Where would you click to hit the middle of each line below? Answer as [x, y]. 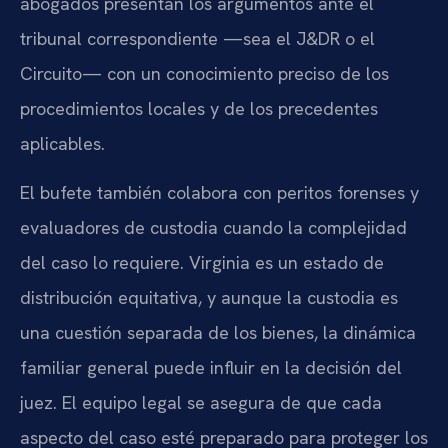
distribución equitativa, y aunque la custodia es [209, 298]
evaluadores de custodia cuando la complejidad [213, 228]
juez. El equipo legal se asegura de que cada [201, 403]
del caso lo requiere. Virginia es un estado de [202, 263]
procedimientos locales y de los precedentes [199, 108]
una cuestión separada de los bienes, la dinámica [218, 333]
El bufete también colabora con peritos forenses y [219, 193]
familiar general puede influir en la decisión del [211, 368]
